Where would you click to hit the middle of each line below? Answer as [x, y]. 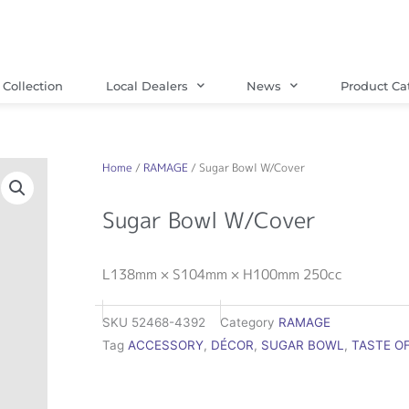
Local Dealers [147, 85]
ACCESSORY [166, 346]
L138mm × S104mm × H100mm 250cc [222, 274]
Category [247, 323]
